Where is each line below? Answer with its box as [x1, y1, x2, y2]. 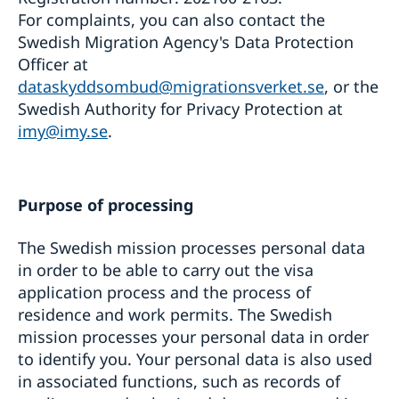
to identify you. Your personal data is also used [18, 348, 372, 370]
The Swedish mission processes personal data [18, 237, 365, 259]
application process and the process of [18, 281, 311, 304]
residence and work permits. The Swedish [18, 304, 332, 326]
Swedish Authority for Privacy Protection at [18, 97, 343, 119]
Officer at [18, 53, 88, 75]
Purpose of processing [18, 192, 193, 216]
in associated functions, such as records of [18, 370, 340, 393]
